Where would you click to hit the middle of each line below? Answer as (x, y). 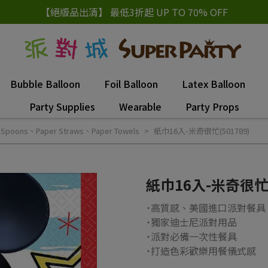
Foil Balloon (131, 84)
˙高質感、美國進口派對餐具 (206, 208)
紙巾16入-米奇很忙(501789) (201, 131)
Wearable (140, 106)
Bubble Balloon (45, 84)
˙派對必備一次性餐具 (191, 236)
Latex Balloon (213, 84)
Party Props (212, 106)
